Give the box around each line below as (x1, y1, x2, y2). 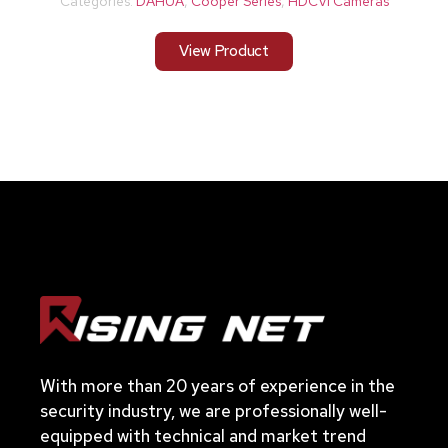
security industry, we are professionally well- (40, 399, 387, 422)
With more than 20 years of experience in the (40, 374, 395, 397)
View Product (179, 41, 269, 62)
